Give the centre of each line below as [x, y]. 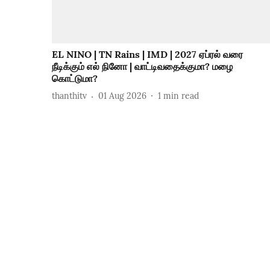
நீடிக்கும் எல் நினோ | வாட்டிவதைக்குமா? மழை [142, 66]
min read [181, 96]
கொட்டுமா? [75, 78]
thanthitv [69, 96]
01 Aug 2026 [122, 96]
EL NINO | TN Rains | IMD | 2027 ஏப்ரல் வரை [147, 54]
